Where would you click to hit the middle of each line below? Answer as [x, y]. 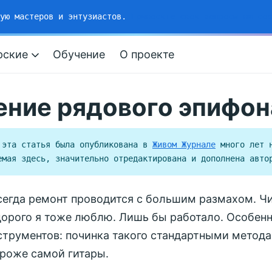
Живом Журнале [184, 144]
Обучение [79, 54]
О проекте [147, 54]
